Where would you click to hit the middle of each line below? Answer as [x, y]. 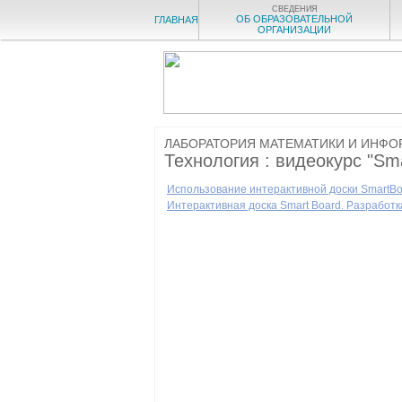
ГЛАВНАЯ [176, 20]
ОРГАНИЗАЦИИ [294, 30]
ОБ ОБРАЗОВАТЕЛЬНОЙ [294, 19]
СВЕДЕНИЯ [294, 9]
